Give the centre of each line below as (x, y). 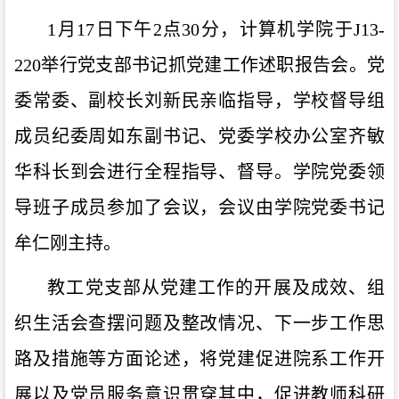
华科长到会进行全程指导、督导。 (154, 171)
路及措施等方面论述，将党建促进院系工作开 (199, 358)
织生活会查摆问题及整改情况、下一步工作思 (199, 323)
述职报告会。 (313, 65)
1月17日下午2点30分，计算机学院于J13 (213, 29)
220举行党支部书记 (91, 65)
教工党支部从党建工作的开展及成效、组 (216, 287)
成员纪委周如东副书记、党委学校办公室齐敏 (199, 136)
